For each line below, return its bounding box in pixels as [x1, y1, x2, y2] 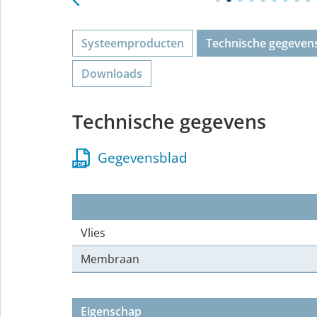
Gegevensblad [91, 149, 188, 167]
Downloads [81, 66, 142, 81]
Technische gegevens [72, 108, 266, 134]
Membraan [81, 251, 139, 267]
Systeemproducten [81, 35, 184, 51]
